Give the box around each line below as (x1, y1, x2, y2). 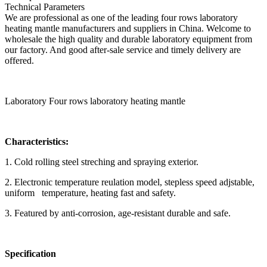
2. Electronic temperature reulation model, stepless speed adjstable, (5, 176, 254, 187)
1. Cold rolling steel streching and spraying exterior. (5, 156, 198, 167)
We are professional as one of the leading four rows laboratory (5, 12, 238, 23)
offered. (5, 55, 34, 66)
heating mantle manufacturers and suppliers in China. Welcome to (5, 23, 251, 33)
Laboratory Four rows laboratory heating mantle (5, 95, 185, 106)
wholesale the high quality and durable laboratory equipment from (5, 33, 252, 44)
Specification (5, 248, 56, 259)
